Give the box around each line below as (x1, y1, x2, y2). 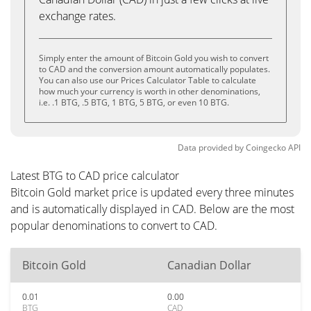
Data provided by (178, 142, 244, 153)
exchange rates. (39, 8, 116, 24)
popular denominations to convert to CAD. (10, 218, 217, 233)
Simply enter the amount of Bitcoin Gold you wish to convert (39, 52, 269, 64)
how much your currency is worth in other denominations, (39, 85, 260, 97)
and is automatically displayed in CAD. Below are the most (10, 201, 294, 217)
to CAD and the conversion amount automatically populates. (39, 63, 270, 75)
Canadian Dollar (167, 258, 251, 273)
